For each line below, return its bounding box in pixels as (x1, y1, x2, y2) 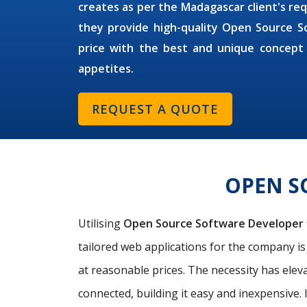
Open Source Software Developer (123, 216, 304, 231)
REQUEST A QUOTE (92, 101, 219, 117)
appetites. (78, 61, 134, 76)
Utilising (78, 216, 123, 231)
